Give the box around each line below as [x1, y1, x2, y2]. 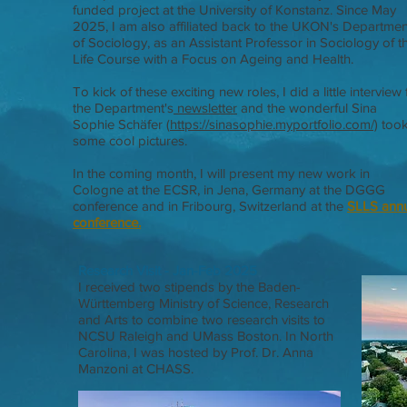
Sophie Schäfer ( [73, 116, 170, 132]
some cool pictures [73, 133, 184, 148]
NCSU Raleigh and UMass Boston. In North [78, 328, 333, 343]
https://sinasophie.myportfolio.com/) [170, 116, 378, 132]
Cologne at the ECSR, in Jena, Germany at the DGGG [73, 182, 385, 197]
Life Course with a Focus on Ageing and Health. [73, 51, 353, 66]
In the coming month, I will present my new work [73, 165, 360, 181]
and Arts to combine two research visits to [78, 312, 325, 327]
